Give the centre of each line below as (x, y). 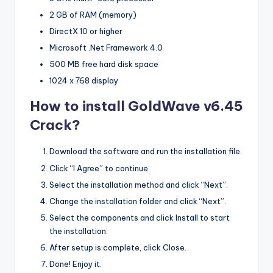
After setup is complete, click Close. (118, 248)
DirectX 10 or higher (86, 31)
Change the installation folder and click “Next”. (138, 201)
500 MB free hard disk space (104, 64)
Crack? (55, 125)
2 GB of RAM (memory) (93, 15)
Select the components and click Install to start (140, 217)
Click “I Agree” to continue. (100, 168)
